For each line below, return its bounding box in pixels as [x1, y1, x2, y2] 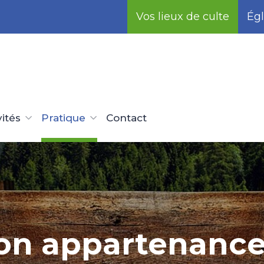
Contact [106, 112, 147, 124]
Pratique [41, 112, 85, 124]
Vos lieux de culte [136, 10, 229, 23]
